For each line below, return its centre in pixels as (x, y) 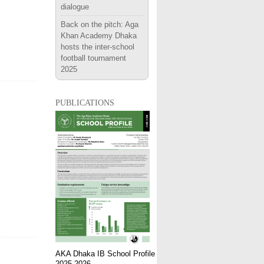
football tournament (93, 58)
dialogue (75, 7)
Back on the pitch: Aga (100, 24)
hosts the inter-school (98, 47)
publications (85, 101)
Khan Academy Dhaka (99, 36)
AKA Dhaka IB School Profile (105, 254)
